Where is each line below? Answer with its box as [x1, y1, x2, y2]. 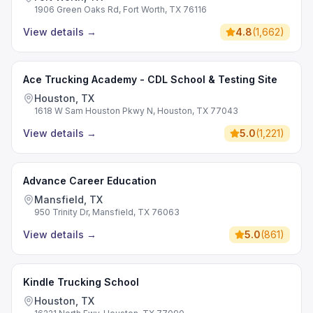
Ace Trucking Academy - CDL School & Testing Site [23, 73, 277, 85]
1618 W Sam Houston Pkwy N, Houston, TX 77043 [34, 105, 238, 116]
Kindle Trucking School [23, 276, 139, 288]
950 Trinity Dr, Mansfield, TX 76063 [34, 207, 180, 217]
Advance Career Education [23, 175, 156, 187]
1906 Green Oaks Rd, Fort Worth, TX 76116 [34, 4, 207, 15]
